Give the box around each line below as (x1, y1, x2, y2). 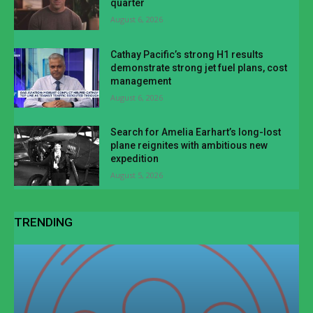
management (110, 75, 172, 87)
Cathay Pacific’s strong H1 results (110, 48, 264, 60)
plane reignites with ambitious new (110, 140, 268, 152)
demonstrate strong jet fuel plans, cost (110, 61, 288, 73)
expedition (110, 153, 159, 165)
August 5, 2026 (110, 170, 163, 181)
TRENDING (14, 214, 73, 229)
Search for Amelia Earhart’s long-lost (110, 126, 282, 138)
